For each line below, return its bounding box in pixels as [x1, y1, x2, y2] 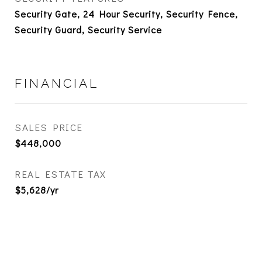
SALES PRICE [15, 120, 83, 135]
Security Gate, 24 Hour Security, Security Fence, [15, 8, 238, 20]
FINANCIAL [15, 76, 99, 91]
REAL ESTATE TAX [15, 167, 106, 181]
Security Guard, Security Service [15, 23, 162, 36]
